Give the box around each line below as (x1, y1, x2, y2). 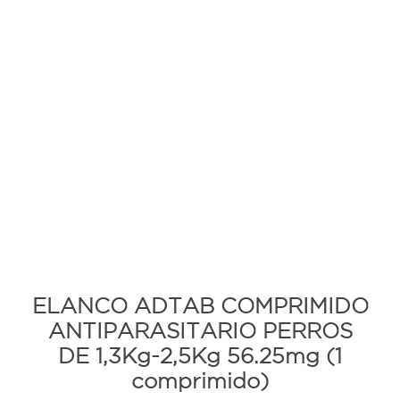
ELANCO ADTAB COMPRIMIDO (31, 297, 369, 317)
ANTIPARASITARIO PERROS (47, 322, 353, 342)
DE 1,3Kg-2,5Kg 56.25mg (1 (58, 347, 342, 367)
